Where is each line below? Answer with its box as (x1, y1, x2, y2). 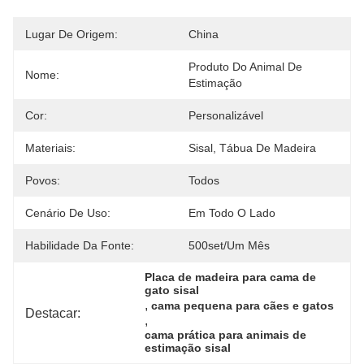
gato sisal (145, 284, 200, 297)
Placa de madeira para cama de (145, 271, 317, 284)
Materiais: (25, 141, 76, 154)
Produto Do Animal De (188, 60, 302, 73)
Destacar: (25, 305, 80, 320)
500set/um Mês (188, 239, 270, 252)
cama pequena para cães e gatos (151, 299, 335, 312)
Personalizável (188, 109, 263, 122)
